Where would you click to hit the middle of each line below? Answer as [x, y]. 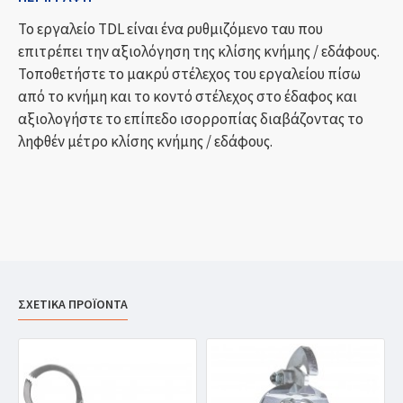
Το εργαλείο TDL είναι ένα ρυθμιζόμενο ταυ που [170, 29]
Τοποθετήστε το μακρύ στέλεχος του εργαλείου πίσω [189, 74]
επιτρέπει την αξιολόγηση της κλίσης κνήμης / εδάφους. [199, 51]
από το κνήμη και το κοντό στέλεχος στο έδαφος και [188, 96]
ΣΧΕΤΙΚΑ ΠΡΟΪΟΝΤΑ [73, 304]
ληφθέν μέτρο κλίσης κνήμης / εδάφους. [145, 141]
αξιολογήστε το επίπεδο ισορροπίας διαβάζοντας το [191, 119]
